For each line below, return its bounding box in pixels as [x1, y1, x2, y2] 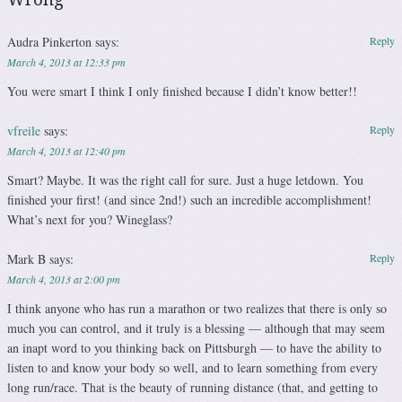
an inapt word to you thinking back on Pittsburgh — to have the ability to [7, 339, 381, 357]
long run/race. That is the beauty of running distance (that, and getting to [7, 379, 378, 397]
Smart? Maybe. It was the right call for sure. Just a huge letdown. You [7, 171, 363, 189]
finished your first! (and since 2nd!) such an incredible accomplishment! [7, 191, 371, 209]
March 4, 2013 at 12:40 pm [7, 144, 126, 159]
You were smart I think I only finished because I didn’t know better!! [7, 83, 357, 100]
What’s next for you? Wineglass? [7, 211, 172, 229]
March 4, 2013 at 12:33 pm [7, 55, 126, 70]
